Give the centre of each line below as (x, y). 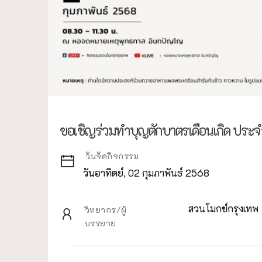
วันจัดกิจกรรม (112, 156)
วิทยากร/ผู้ (106, 209)
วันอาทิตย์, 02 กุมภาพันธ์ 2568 (146, 173)
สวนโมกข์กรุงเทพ (223, 208)
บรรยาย (100, 223)
